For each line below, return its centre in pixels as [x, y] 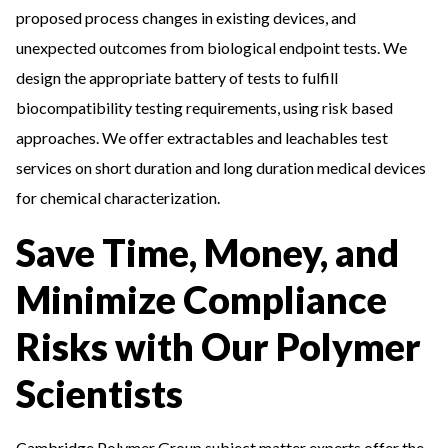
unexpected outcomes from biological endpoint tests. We [211, 47]
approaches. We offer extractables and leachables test [202, 137]
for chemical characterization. [118, 197]
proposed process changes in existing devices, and [186, 17]
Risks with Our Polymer [218, 346]
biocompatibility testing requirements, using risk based [204, 107]
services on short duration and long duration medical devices [221, 167]
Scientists [99, 393]
